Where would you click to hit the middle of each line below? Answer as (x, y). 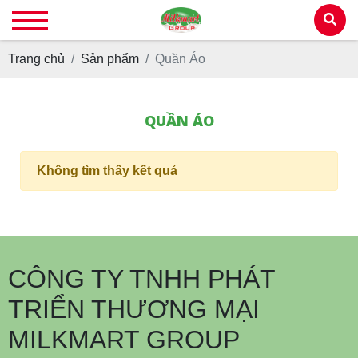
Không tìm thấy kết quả (107, 171)
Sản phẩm (110, 59)
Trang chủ (36, 59)
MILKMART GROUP (124, 340)
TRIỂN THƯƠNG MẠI (134, 309)
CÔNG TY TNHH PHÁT (141, 279)
